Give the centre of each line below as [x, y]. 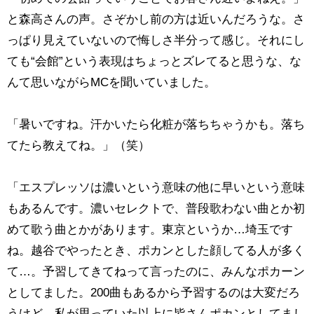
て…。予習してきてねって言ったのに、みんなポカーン [156, 272]
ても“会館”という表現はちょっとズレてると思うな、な [154, 62]
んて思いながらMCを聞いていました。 [111, 83]
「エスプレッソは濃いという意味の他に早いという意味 [156, 188]
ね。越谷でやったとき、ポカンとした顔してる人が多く [156, 251]
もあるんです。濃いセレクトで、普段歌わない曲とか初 [156, 209]
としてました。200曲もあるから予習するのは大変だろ [153, 293]
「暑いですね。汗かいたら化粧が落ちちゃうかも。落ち [156, 125]
